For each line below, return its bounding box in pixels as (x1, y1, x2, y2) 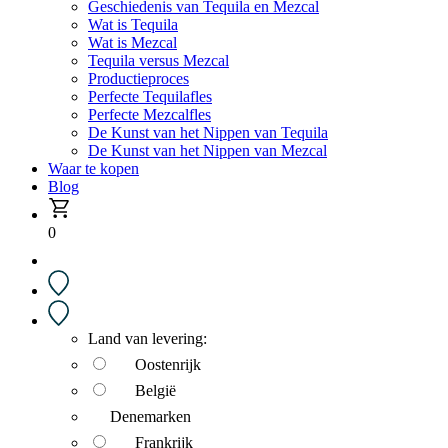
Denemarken (110, 408, 191, 425)
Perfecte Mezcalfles (88, 106, 211, 123)
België (135, 382, 176, 399)
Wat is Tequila (88, 16, 178, 33)
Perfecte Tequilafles (88, 88, 212, 105)
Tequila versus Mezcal (88, 52, 229, 69)
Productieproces (88, 70, 189, 87)
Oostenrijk (135, 356, 201, 373)
